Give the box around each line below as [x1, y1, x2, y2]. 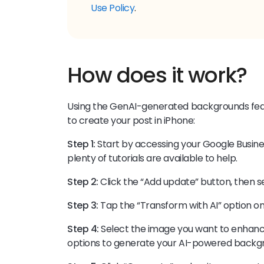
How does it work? [67, 60, 247, 91]
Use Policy [91, 1, 135, 15]
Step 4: [67, 222, 101, 236]
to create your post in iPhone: [67, 114, 195, 128]
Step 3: [67, 199, 101, 213]
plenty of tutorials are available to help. [67, 151, 237, 166]
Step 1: [67, 137, 98, 151]
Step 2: [67, 175, 101, 189]
